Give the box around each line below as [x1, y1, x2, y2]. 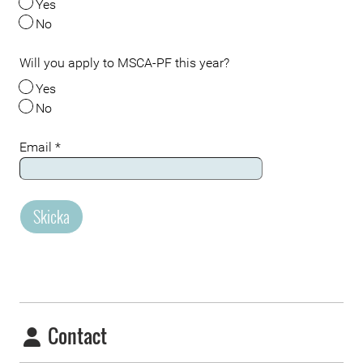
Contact [44, 321, 107, 350]
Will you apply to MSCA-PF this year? [19, 55, 229, 70]
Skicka [33, 204, 70, 228]
